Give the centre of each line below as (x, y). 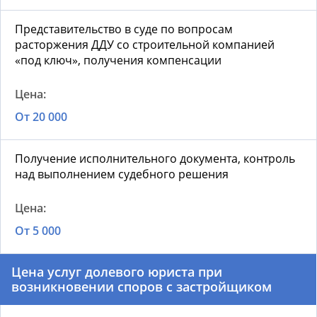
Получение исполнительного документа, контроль (155, 159)
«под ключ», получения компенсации (118, 60)
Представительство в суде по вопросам (124, 29)
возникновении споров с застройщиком (142, 287)
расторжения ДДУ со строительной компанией (145, 45)
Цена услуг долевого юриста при (117, 272)
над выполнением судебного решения (122, 174)
